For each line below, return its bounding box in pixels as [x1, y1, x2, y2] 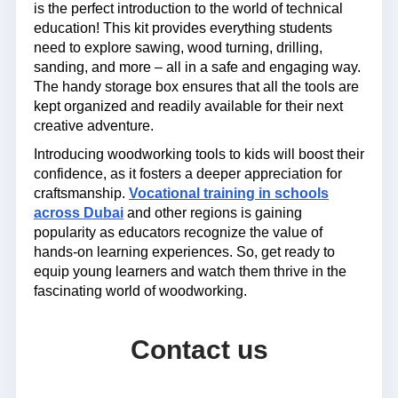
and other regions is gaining [123, 204, 302, 220]
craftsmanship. [34, 185, 129, 201]
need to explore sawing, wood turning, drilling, [34, 39, 322, 55]
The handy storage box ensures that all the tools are [34, 78, 359, 94]
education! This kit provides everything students [34, 20, 332, 36]
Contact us [130, 334, 268, 364]
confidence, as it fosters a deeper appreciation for [34, 165, 342, 181]
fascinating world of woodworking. [34, 283, 247, 298]
